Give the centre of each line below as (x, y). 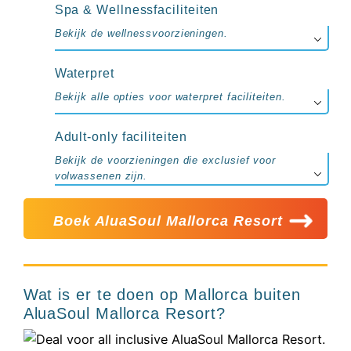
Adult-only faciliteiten (121, 136)
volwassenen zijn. (101, 175)
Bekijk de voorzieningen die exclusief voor (165, 160)
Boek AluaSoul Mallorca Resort (170, 221)
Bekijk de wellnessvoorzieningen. (141, 33)
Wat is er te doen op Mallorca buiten (162, 294)
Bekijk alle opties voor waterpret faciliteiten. (170, 96)
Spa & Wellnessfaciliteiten (137, 9)
